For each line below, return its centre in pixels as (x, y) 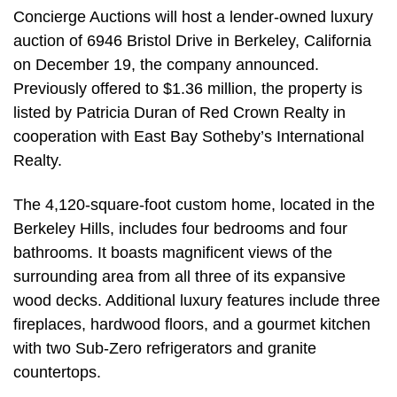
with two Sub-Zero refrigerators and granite (165, 348)
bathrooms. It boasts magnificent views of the (173, 252)
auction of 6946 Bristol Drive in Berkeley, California (192, 41)
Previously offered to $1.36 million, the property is (188, 89)
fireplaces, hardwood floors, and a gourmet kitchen (192, 324)
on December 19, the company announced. (166, 65)
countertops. (57, 372)
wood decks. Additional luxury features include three (197, 300)
